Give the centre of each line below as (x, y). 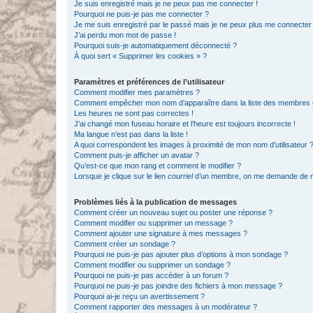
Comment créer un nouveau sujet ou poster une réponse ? (173, 212)
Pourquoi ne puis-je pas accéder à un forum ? (151, 275)
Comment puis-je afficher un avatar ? (137, 155)
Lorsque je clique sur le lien (121, 176)
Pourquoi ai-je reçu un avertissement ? (139, 296)
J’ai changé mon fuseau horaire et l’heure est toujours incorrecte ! (185, 124)
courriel (180, 176)
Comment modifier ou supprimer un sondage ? (152, 265)
